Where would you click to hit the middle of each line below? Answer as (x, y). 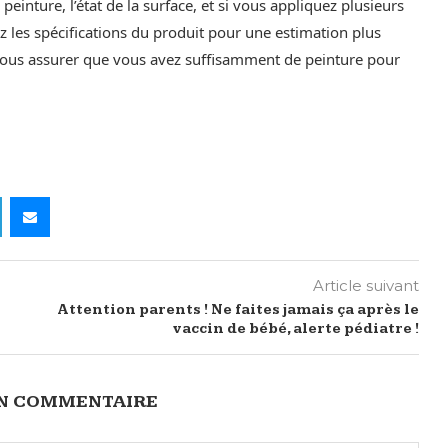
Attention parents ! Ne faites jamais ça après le (238, 309)
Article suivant (365, 285)
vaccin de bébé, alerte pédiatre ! (295, 328)
